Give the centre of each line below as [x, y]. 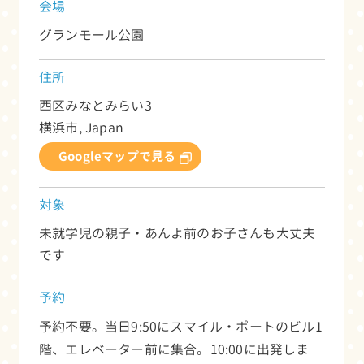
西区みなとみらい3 [95, 105]
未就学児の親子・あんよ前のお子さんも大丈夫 [178, 233]
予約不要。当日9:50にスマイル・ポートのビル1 [181, 326]
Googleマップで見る [117, 156]
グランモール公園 [92, 35]
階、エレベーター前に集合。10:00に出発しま [174, 349]
